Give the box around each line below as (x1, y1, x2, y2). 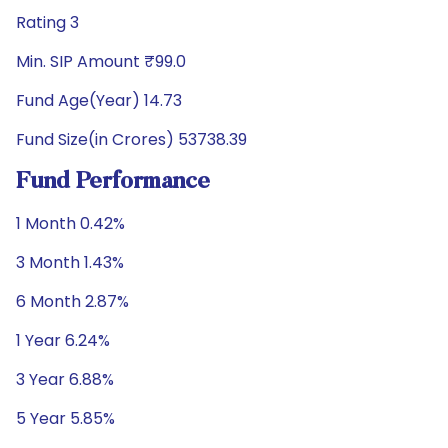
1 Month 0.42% (16, 212, 125, 235)
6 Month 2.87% (16, 290, 129, 313)
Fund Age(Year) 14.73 (16, 89, 182, 112)
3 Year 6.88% (16, 368, 114, 391)
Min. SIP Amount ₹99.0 (16, 50, 186, 73)
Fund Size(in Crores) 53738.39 (16, 128, 247, 151)
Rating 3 (16, 11, 79, 34)
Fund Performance (16, 170, 210, 194)
